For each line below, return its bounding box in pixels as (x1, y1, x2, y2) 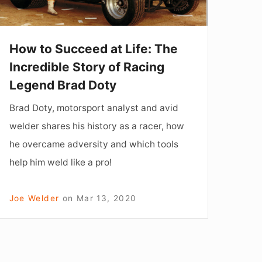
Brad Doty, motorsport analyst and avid (9, 102, 178, 113)
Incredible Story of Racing (9, 59, 164, 74)
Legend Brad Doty (9, 77, 116, 92)
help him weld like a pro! (9, 156, 112, 168)
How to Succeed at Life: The (9, 41, 178, 56)
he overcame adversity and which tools (9, 138, 178, 150)
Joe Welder (9, 193, 60, 203)
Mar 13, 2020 (76, 193, 137, 203)
